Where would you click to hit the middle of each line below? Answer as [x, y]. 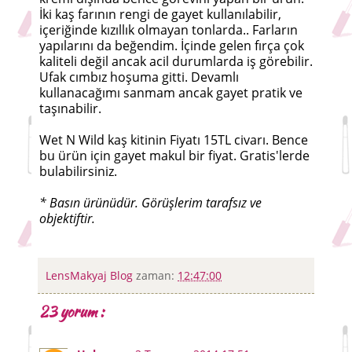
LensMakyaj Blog [91, 276]
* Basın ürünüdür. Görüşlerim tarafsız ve [150, 203]
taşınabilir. [70, 109]
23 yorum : [71, 312]
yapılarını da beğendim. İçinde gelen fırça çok [172, 46]
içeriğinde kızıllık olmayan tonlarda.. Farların [169, 30]
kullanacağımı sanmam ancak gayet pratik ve [171, 93]
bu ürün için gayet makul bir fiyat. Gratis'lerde [174, 156]
